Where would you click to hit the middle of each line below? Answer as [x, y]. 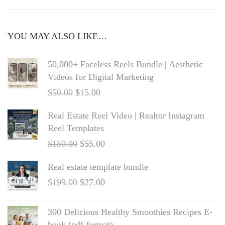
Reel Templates [76, 128]
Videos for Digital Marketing [101, 77]
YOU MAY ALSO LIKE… [57, 36]
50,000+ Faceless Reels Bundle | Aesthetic [125, 64]
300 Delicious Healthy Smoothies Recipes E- [130, 212]
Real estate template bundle [98, 166]
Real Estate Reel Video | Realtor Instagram [126, 115]
